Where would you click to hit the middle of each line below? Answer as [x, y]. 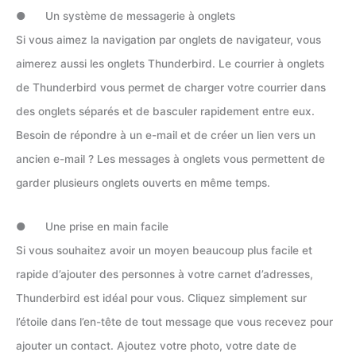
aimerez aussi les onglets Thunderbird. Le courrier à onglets [170, 63]
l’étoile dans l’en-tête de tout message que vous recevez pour [174, 322]
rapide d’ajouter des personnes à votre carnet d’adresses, [164, 275]
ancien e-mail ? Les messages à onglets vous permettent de [170, 159]
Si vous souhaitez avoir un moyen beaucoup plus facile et [164, 251]
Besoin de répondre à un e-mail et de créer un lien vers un [166, 135]
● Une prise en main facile [92, 227]
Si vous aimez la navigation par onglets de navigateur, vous [168, 39]
